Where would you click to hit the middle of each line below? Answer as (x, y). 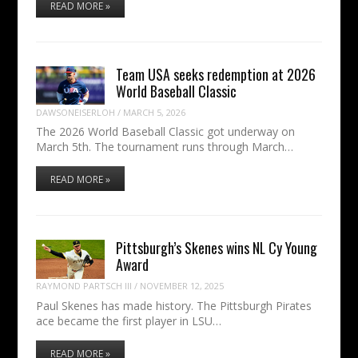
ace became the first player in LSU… (128, 320)
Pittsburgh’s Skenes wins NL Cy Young (217, 248)
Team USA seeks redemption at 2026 (216, 75)
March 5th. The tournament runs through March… (164, 147)
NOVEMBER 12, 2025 (181, 286)
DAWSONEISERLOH (75, 112)
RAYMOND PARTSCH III (84, 286)
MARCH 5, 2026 (154, 112)
